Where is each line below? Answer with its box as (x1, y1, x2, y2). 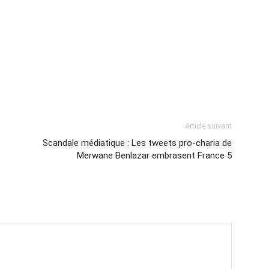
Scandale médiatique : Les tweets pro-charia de (43, 138, 232, 148)
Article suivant (185, 122, 232, 130)
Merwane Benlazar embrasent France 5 (77, 150, 232, 161)
